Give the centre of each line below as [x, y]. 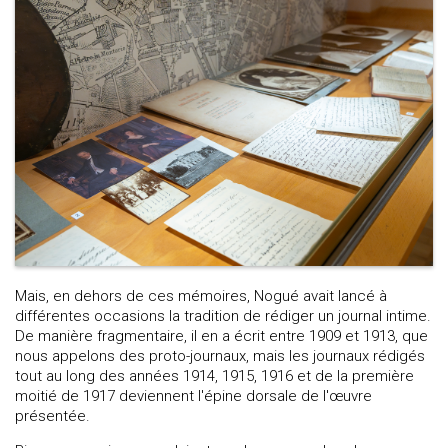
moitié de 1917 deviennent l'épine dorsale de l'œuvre [193, 396]
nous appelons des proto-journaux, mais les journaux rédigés [220, 356]
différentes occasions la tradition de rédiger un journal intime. [223, 316]
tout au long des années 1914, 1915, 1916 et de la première [214, 376]
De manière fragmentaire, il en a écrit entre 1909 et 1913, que [221, 336]
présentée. [52, 416]
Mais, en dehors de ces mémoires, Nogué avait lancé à [201, 296]
